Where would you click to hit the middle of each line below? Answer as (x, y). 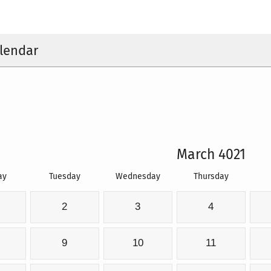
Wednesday (138, 177)
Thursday (211, 177)
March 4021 (211, 155)
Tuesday (64, 177)
